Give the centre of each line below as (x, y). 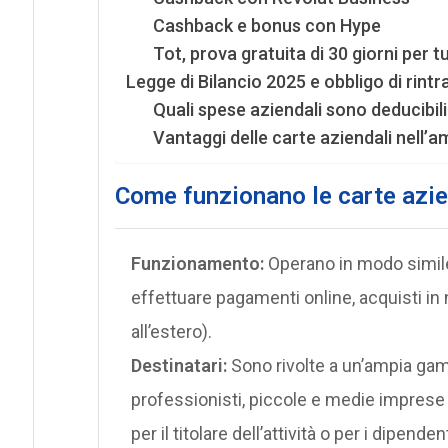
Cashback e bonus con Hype (266, 26)
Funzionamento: (197, 264)
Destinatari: (178, 366)
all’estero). (171, 332)
